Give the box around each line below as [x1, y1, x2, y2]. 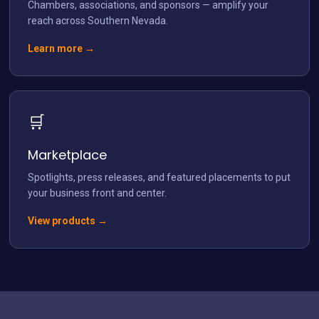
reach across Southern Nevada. [28, 14, 169, 26]
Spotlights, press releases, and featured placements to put [28, 171, 291, 183]
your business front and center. [28, 187, 167, 199]
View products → [28, 214, 108, 226]
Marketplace [28, 145, 108, 164]
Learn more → [28, 42, 95, 54]
